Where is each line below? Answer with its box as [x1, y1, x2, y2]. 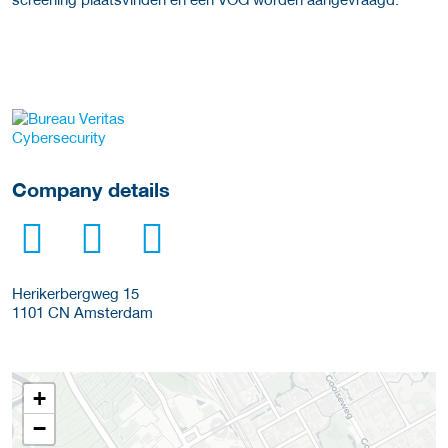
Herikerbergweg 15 [12, 283, 139, 302]
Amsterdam [70, 302, 153, 321]
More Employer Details [37, 118, 190, 137]
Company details [12, 177, 170, 203]
